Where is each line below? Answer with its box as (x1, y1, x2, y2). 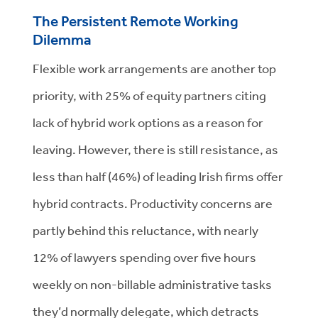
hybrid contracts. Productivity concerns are (33, 195, 273, 211)
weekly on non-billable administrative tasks (33, 276, 272, 292)
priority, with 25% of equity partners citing (33, 87, 266, 103)
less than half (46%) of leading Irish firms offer (33, 168, 283, 184)
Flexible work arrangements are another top (33, 60, 276, 76)
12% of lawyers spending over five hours (33, 249, 256, 265)
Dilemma (33, 31, 92, 49)
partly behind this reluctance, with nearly (33, 222, 258, 238)
